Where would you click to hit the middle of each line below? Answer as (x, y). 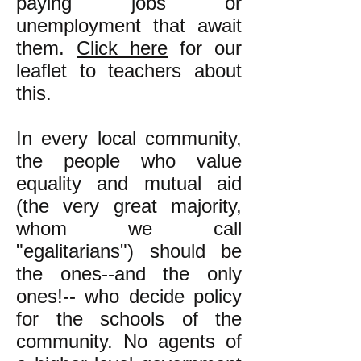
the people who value (129, 161)
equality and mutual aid (129, 183)
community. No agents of (129, 341)
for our (205, 48)
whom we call (129, 228)
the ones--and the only (129, 274)
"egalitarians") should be (129, 251)
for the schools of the (129, 319)
